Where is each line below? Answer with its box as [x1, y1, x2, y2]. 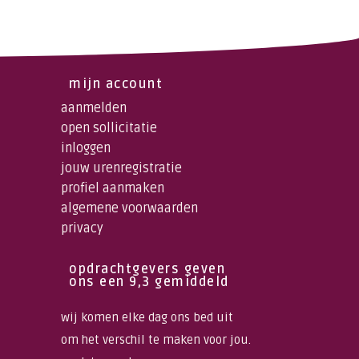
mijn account [69, 75, 163, 92]
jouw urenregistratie [61, 159, 182, 176]
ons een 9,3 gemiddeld [69, 273, 229, 290]
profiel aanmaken [61, 179, 164, 196]
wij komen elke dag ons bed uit [61, 310, 233, 325]
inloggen [61, 139, 111, 156]
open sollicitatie [61, 119, 157, 136]
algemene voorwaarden [61, 200, 198, 216]
